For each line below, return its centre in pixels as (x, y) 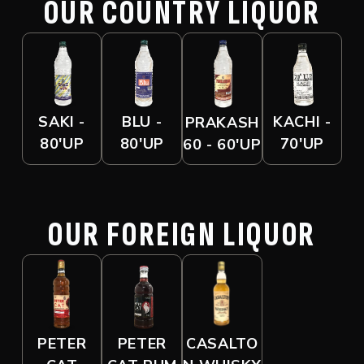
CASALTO (222, 344)
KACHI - (302, 122)
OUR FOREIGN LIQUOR (182, 235)
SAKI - (62, 122)
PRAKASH (222, 122)
